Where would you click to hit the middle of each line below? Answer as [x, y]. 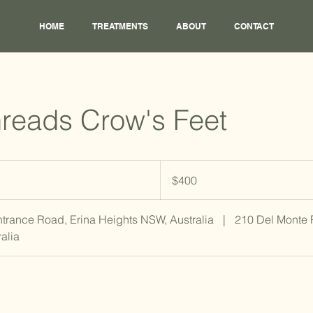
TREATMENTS [120, 27]
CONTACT [254, 27]
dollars [171, 180]
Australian [177, 173]
